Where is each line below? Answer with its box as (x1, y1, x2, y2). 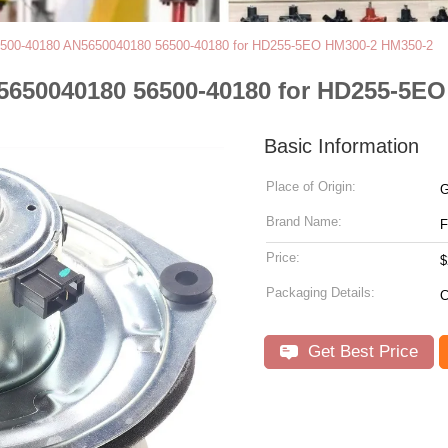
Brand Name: (266, 214, 342, 229)
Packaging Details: (266, 285, 375, 300)
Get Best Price (303, 342, 418, 361)
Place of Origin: (266, 179, 356, 194)
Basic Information (264, 135, 419, 157)
